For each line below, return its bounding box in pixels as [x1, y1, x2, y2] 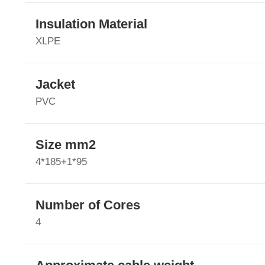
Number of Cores [35, 198, 140, 213]
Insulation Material [35, 17, 147, 32]
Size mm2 [35, 137, 96, 153]
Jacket [35, 77, 75, 92]
